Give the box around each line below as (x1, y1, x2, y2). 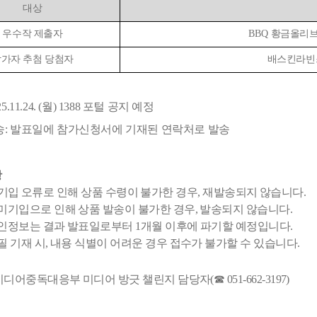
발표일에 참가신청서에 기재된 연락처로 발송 (10, 123, 230, 136)
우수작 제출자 (2, 28, 63, 40)
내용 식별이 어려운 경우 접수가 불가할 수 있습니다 (50, 237, 298, 250)
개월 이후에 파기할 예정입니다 (140, 220, 291, 233)
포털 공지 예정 (82, 100, 154, 113)
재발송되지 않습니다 (202, 186, 304, 199)
